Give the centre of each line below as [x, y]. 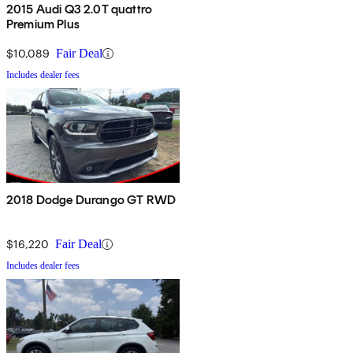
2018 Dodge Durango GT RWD [91, 200]
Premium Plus [43, 24]
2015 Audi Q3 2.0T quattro [79, 9]
